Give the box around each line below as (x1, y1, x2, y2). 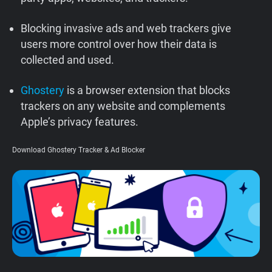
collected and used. (21, 53, 115, 66)
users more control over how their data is (21, 38, 217, 50)
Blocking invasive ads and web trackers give (21, 22, 232, 35)
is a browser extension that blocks (67, 84, 231, 97)
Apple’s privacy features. (21, 115, 139, 128)
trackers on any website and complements (21, 100, 226, 112)
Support (15, 10, 49, 21)
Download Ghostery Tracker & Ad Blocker (12, 146, 145, 154)
